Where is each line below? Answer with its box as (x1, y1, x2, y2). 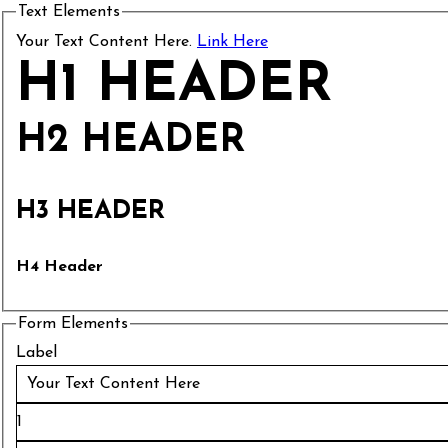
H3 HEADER (16, 197, 165, 225)
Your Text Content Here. (16, 33, 197, 50)
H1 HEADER (16, 58, 332, 114)
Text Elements (18, 4, 120, 20)
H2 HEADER (16, 121, 245, 161)
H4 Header (16, 258, 103, 275)
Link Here (197, 33, 268, 50)
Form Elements (18, 315, 128, 332)
